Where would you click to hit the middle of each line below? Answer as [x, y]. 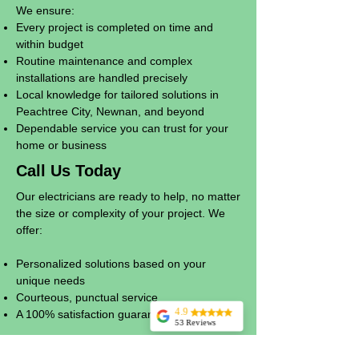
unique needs [50, 280]
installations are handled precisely [102, 78]
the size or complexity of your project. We [121, 213]
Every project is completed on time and [115, 27]
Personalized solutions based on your [111, 264]
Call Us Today [69, 171]
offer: [29, 230]
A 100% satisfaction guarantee [93, 314]
